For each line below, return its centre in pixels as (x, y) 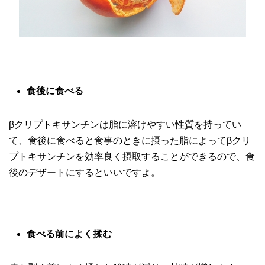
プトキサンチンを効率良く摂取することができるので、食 (132, 157)
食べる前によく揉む (69, 234)
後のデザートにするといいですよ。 (85, 173)
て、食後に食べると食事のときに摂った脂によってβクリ (130, 141)
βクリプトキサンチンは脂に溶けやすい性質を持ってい (125, 125)
